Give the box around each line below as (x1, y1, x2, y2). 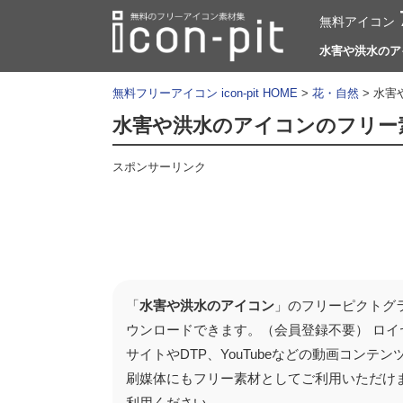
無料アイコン (318, 14, 395, 29)
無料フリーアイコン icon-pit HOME (112, 86, 298, 100)
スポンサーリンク (112, 160, 206, 174)
